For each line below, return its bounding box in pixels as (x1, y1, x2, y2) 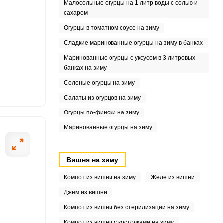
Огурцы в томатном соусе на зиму (63, 24, 159, 31)
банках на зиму (63, 64, 107, 71)
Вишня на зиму (66, 156, 118, 164)
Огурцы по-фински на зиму (63, 109, 139, 116)
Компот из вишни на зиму (63, 174, 136, 181)
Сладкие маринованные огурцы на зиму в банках (63, 39, 203, 46)
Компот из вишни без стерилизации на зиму (63, 204, 189, 211)
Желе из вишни (150, 174, 195, 181)
